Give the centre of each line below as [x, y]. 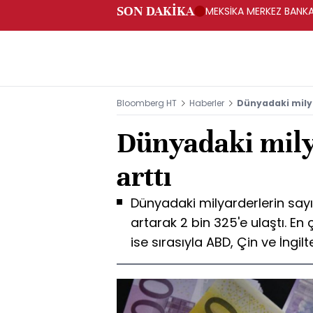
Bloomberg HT [147, 103]
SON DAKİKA [155, 11]
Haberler [207, 103]
